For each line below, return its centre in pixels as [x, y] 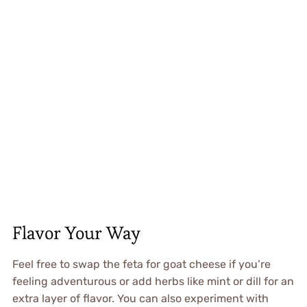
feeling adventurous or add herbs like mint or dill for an [153, 281]
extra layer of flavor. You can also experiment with [140, 298]
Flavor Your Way [76, 233]
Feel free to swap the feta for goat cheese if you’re [141, 264]
